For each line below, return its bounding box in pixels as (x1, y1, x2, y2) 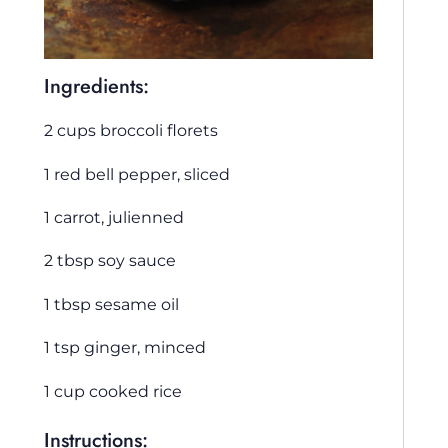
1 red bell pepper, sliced (44, 163, 230, 184)
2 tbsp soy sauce (44, 250, 176, 271)
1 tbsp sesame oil (44, 293, 179, 314)
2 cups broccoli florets (44, 120, 218, 141)
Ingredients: (44, 72, 149, 102)
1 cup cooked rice (44, 380, 182, 401)
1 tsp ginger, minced (44, 337, 206, 358)
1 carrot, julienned (44, 206, 184, 227)
